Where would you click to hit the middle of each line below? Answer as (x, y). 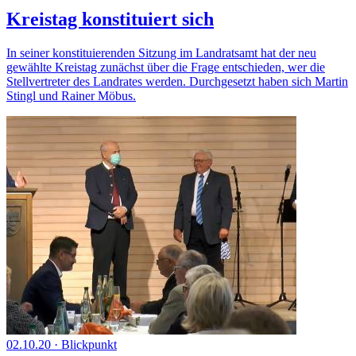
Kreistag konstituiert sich (110, 19)
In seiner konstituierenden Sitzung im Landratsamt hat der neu (161, 52)
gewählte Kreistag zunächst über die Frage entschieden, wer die (166, 67)
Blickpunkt (89, 344)
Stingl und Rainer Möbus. (71, 95)
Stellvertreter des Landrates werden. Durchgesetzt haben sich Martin (177, 81)
